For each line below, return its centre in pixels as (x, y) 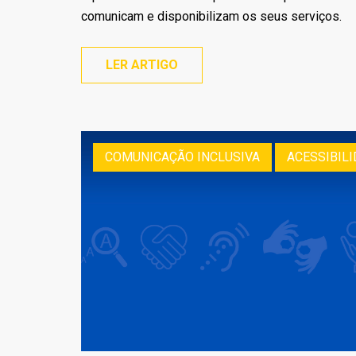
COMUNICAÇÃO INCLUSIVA (182, 157)
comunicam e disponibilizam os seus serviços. (211, 16)
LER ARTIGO (142, 64)
